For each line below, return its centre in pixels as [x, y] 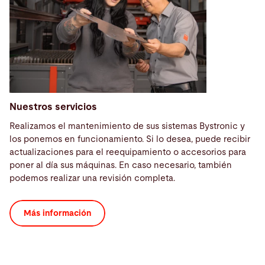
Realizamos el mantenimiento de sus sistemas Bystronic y [127, 126]
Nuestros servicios [53, 107]
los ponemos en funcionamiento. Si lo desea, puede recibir [130, 139]
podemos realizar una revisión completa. [92, 178]
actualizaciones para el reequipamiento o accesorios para [128, 152]
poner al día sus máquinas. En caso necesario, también [121, 165]
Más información [57, 214]
